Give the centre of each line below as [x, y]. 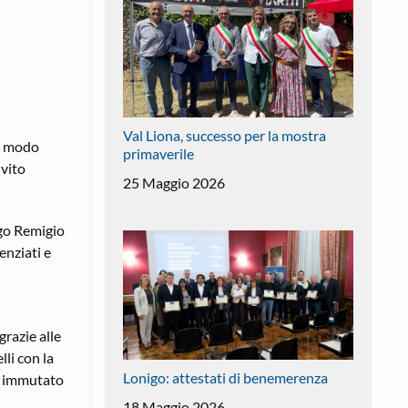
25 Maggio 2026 [173, 182]
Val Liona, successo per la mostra [224, 135]
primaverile [158, 153]
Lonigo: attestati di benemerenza [225, 378]
